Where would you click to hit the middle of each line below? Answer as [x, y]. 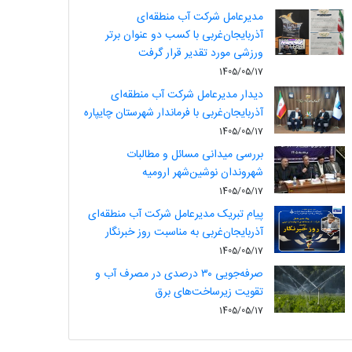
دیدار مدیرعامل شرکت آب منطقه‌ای [187, 95]
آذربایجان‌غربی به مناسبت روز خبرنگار [184, 233]
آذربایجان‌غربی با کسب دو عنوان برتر [184, 35]
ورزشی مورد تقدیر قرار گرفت [200, 53]
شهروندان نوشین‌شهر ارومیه [202, 173]
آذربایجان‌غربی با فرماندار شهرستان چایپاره [173, 113]
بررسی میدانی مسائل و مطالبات [194, 155]
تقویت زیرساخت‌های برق [209, 292]
